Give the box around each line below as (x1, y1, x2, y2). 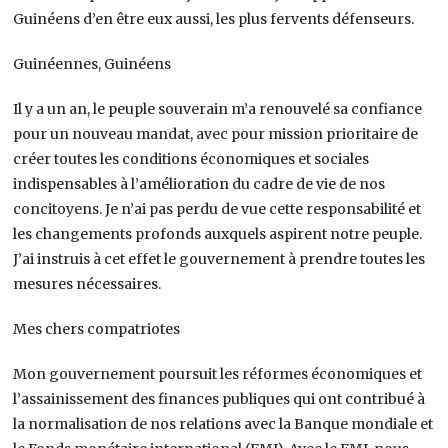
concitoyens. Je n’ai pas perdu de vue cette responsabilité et (13, 199, 422, 218)
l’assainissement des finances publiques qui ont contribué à (13, 389, 426, 408)
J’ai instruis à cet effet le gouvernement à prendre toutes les (13, 249, 426, 268)
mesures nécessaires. (13, 274, 162, 293)
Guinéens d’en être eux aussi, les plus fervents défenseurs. (13, 9, 415, 28)
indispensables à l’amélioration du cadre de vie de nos (13, 174, 386, 193)
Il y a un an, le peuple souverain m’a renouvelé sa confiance (13, 99, 423, 118)
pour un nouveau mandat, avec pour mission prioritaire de (13, 124, 419, 143)
